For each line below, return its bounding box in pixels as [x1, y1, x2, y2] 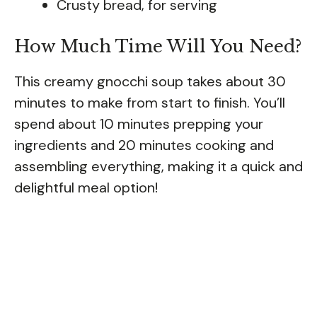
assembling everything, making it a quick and [14, 156, 303, 175]
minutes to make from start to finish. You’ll [14, 93, 285, 112]
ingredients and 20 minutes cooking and [14, 135, 274, 154]
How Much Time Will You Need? [14, 35, 301, 57]
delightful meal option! [14, 178, 158, 197]
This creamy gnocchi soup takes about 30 [14, 71, 286, 91]
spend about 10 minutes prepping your [14, 114, 263, 133]
